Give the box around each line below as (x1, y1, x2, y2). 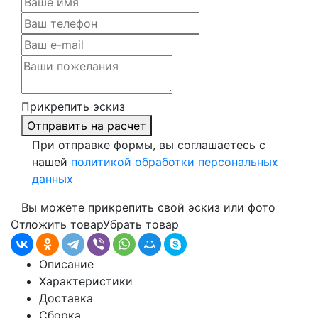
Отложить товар (11, 216, 103, 231)
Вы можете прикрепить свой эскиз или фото (21, 199, 275, 214)
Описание (39, 256, 94, 271)
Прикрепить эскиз (21, 99, 125, 114)
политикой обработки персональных (71, 154, 278, 169)
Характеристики (39, 273, 133, 288)
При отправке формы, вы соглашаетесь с (32, 137, 265, 152)
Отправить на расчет (27, 118, 146, 133)
